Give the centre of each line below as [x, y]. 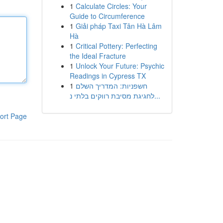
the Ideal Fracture [98, 56]
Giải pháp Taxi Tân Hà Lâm [118, 26]
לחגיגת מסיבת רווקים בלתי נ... [157, 96]
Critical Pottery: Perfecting [116, 46]
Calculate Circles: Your [111, 6]
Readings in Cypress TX [108, 76]
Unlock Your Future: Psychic [120, 66]
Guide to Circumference [107, 16]
